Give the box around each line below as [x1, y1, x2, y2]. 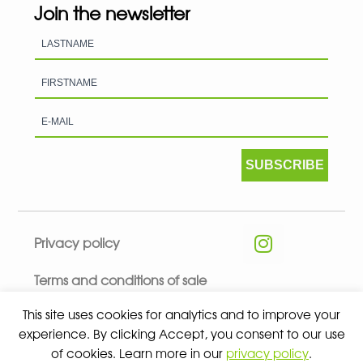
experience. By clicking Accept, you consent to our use [18, 325, 345, 342]
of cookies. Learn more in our [51, 344, 226, 361]
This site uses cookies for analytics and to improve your [23, 305, 340, 322]
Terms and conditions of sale [34, 269, 207, 289]
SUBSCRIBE [245, 158, 324, 173]
